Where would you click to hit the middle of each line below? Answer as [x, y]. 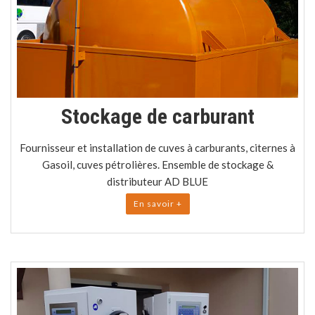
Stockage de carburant [157, 117]
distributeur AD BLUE [157, 182]
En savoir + [157, 204]
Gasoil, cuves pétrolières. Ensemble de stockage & [157, 165]
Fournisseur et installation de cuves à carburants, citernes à [157, 148]
